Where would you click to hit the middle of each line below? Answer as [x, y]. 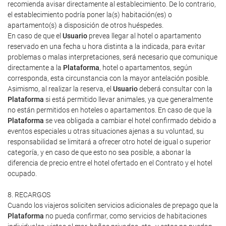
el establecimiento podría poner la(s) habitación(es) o [90, 15]
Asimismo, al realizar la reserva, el [60, 89]
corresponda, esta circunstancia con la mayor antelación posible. [108, 78]
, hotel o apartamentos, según [146, 68]
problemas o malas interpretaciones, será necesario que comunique [112, 57]
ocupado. [22, 174]
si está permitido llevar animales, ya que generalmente [128, 99]
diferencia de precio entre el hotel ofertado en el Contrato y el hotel [110, 163]
